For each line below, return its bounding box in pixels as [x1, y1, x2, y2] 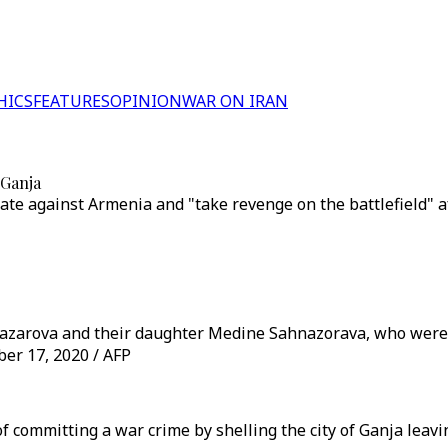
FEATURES [33, 90, 110, 112]
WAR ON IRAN [182, 90, 288, 112]
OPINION [110, 90, 182, 112]
